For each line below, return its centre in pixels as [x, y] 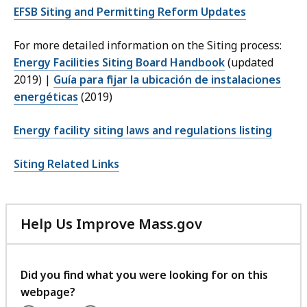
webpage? [48, 292]
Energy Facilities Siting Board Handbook [119, 63]
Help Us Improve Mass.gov [111, 224]
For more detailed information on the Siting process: [149, 46]
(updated [249, 63]
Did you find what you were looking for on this [144, 275]
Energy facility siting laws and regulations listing [143, 131]
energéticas [46, 97]
